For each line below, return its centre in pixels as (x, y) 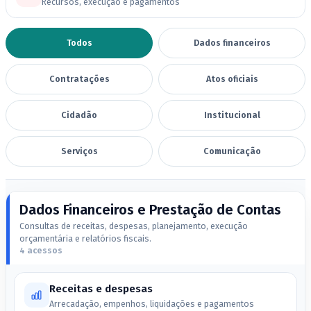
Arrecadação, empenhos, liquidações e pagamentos (151, 304)
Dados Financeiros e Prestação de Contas (150, 209)
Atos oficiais (232, 78)
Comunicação (232, 151)
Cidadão (79, 115)
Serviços (79, 151)
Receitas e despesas (101, 289)
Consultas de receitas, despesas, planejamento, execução (133, 226)
